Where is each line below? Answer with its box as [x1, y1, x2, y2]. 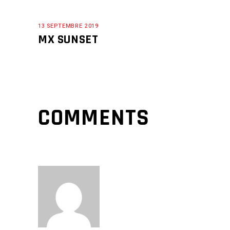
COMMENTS [38, 103, 149, 133]
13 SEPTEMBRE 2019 [38, 22, 99, 31]
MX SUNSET [38, 32, 99, 48]
